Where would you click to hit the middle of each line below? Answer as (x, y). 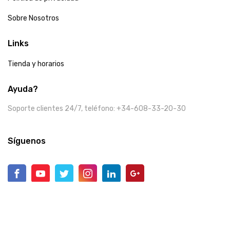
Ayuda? (23, 89)
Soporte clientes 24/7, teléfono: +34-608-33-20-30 (97, 109)
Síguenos (27, 141)
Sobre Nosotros (33, 18)
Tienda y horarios (36, 64)
